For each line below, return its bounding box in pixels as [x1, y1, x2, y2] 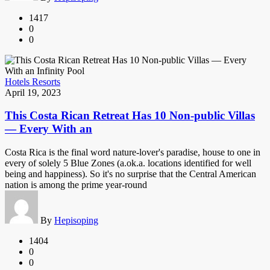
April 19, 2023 [5, 87, 61, 98]
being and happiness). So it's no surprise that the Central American [5, 169, 256, 180]
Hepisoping [54, 215, 98, 226]
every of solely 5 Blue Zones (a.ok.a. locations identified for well [5, 158, 251, 169]
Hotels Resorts [5, 76, 60, 87]
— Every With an [5, 122, 92, 136]
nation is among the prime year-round [5, 180, 147, 190]
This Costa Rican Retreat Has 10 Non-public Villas [5, 109, 255, 122]
